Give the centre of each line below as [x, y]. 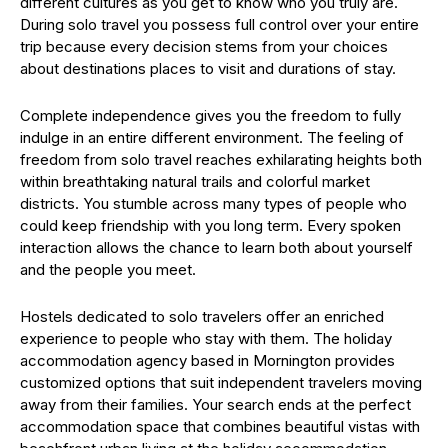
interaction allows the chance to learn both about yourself [216, 247]
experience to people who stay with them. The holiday [206, 338]
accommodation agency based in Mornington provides [207, 360]
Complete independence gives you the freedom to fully [210, 115]
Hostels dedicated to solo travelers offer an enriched [202, 316]
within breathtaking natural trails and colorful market [195, 181]
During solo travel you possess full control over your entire [219, 24]
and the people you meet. [108, 269]
